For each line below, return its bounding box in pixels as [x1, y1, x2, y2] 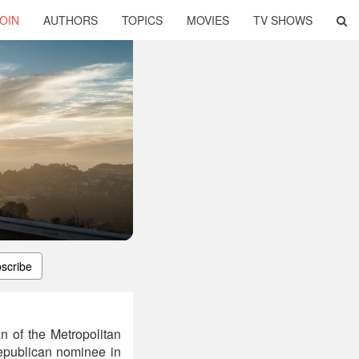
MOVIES [187, 12, 229, 28]
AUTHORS [43, 12, 98, 28]
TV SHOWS [253, 12, 313, 28]
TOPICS [122, 12, 163, 28]
